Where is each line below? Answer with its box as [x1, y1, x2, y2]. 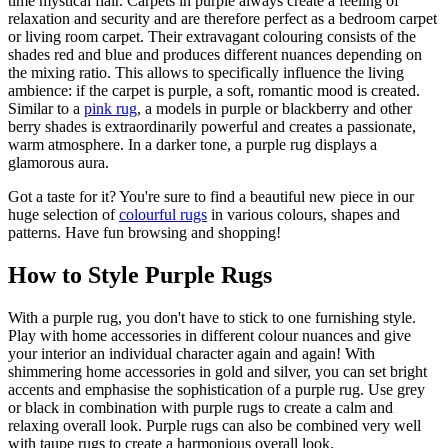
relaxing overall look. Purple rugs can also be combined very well [8, 417, 421, 435]
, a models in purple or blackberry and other [137, 100, 412, 118]
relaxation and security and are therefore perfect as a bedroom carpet [8, 10, 437, 28]
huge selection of [8, 206, 119, 224]
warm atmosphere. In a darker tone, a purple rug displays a [8, 136, 377, 154]
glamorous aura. [8, 154, 109, 172]
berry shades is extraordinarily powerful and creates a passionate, [8, 118, 416, 136]
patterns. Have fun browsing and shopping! [8, 224, 281, 242]
